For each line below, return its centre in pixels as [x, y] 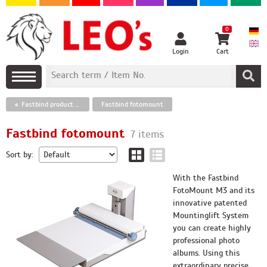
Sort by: [20, 155]
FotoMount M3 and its [214, 190]
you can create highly [212, 228]
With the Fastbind [206, 178]
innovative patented [210, 203]
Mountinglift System [211, 215]
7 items [147, 134]
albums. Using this [206, 253]
